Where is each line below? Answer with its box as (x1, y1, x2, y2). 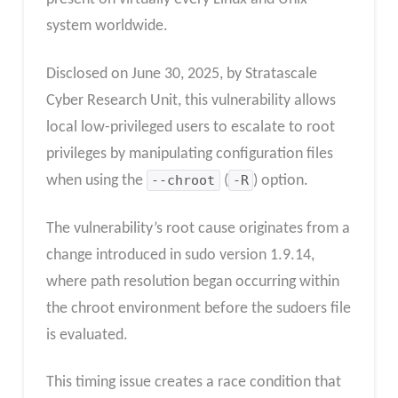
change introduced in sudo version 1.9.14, (45, 246, 314, 264)
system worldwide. (45, 18, 168, 36)
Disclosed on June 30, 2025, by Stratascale (45, 65, 317, 83)
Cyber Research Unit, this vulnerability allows (45, 92, 336, 109)
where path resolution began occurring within (45, 273, 339, 291)
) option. (253, 171, 309, 189)
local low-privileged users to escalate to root (45, 118, 335, 136)
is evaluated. (45, 326, 128, 344)
